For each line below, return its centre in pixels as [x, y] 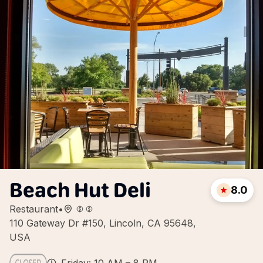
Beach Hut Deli [80, 190]
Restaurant [34, 209]
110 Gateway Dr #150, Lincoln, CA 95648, [103, 223]
